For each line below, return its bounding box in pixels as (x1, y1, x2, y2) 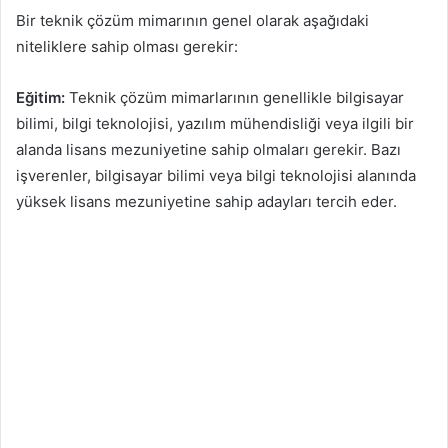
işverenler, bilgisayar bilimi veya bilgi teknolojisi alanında (16, 166, 416, 186)
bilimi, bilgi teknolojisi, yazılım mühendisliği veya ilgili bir (16, 114, 414, 134)
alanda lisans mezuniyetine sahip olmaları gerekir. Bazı (16, 140, 401, 160)
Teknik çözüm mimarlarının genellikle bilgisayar (65, 88, 404, 108)
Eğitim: (16, 88, 65, 108)
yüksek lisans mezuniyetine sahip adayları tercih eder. (16, 192, 397, 212)
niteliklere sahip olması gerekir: (16, 37, 238, 57)
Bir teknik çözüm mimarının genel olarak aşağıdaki (16, 11, 369, 31)
